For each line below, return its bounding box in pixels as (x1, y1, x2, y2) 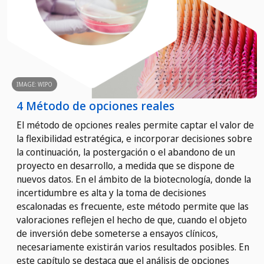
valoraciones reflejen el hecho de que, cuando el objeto (16, 213, 247, 226)
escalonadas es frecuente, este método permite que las (16, 199, 249, 213)
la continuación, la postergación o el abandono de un (16, 145, 235, 159)
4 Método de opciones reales (16, 97, 174, 114)
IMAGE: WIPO (16, 80, 52, 88)
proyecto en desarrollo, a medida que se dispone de (16, 159, 235, 172)
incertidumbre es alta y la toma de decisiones (16, 186, 206, 199)
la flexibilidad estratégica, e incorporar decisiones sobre (16, 131, 252, 145)
